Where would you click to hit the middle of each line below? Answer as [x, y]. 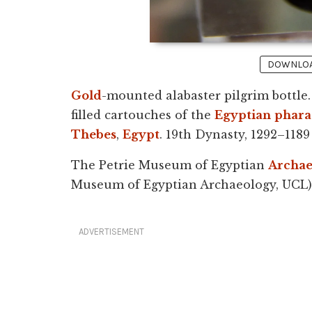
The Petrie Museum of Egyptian [170, 165]
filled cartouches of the [143, 115]
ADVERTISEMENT [111, 232]
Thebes [94, 135]
